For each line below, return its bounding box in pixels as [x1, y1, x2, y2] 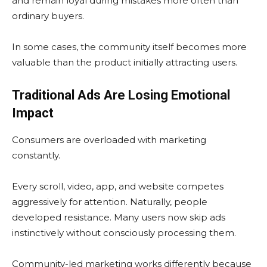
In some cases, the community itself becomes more [12, 41, 247, 53]
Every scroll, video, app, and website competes [12, 181, 223, 193]
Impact [12, 105, 54, 121]
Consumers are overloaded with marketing [12, 134, 206, 146]
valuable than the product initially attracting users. [12, 57, 237, 69]
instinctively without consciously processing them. [12, 227, 236, 239]
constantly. [12, 150, 60, 162]
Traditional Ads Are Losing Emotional [12, 88, 230, 103]
